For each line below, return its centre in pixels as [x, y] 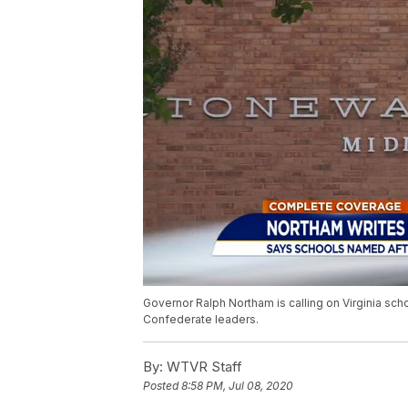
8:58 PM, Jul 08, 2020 [237, 385]
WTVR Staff [203, 366]
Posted [162, 385]
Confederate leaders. [201, 319]
